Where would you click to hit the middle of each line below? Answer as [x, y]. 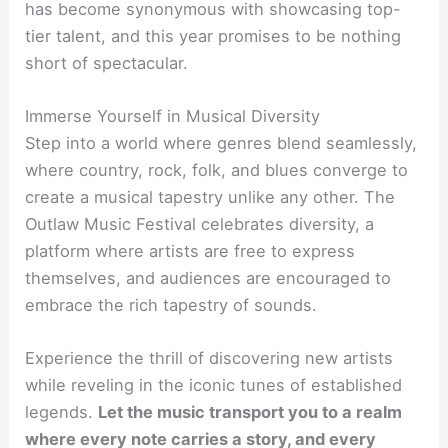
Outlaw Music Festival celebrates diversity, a [200, 224]
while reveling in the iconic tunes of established [214, 385]
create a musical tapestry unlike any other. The [210, 197]
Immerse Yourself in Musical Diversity [173, 116]
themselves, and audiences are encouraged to [208, 278]
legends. [62, 412]
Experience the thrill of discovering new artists [209, 358]
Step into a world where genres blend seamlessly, [221, 143]
